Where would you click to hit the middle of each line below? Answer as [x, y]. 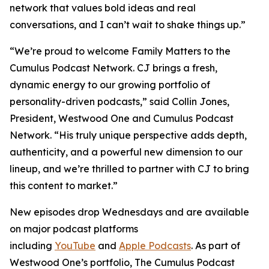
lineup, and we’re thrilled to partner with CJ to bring [129, 169]
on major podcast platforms [74, 229]
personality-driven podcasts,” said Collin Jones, [119, 101]
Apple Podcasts [155, 246]
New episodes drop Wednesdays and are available [129, 212]
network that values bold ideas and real [103, 8]
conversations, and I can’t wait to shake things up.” [128, 25]
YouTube [75, 246]
